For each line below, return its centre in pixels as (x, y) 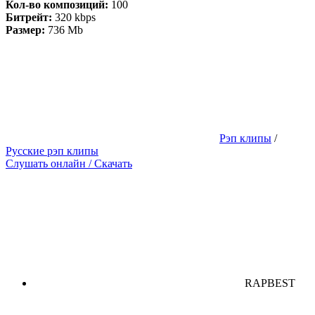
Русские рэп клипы (52, 151)
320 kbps (74, 18)
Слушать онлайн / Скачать (69, 164)
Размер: (25, 30)
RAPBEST (270, 283)
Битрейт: (29, 18)
